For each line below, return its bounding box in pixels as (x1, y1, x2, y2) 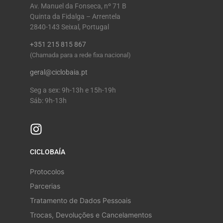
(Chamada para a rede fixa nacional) (30, 51, 131, 59)
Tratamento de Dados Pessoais (30, 196, 131, 205)
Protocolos (30, 167, 64, 176)
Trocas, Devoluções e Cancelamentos (30, 211, 152, 220)
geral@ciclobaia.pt (30, 68, 88, 77)
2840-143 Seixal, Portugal (30, 22, 109, 31)
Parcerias (30, 182, 60, 191)
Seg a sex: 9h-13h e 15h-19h (30, 86, 116, 94)
